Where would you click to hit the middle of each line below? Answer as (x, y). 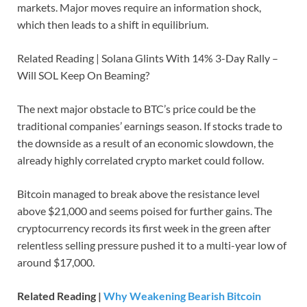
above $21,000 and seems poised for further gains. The (145, 211)
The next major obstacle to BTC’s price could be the (136, 109)
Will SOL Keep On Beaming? (83, 75)
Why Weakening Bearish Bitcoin (182, 296)
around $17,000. (56, 262)
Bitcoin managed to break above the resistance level (138, 194)
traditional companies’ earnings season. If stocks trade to (150, 126)
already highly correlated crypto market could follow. (140, 160)
